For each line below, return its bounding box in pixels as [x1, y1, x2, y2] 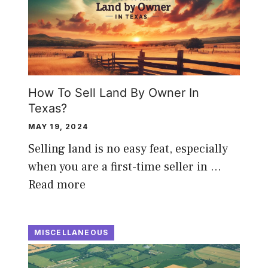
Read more [28, 176, 86, 193]
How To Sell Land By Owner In [28, 85, 199, 100]
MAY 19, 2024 [28, 121, 89, 131]
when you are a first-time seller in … [28, 159, 221, 175]
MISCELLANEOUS [33, 227, 109, 237]
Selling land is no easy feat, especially [28, 141, 228, 157]
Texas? [28, 100, 67, 115]
